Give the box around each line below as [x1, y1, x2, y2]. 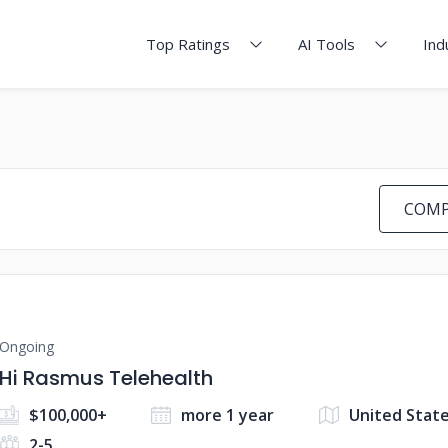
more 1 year [181, 404, 275, 426]
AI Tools [298, 34, 355, 54]
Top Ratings [146, 34, 230, 54]
